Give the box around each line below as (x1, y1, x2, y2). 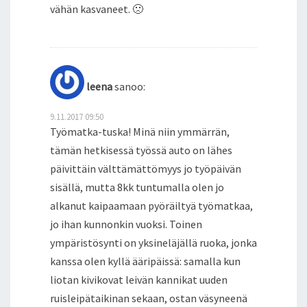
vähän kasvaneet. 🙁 (50, 1, 143, 16)
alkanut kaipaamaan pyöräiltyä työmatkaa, (50, 198, 253, 212)
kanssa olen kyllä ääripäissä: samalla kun (50, 254, 241, 268)
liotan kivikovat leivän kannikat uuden (50, 272, 228, 286)
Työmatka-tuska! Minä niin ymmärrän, (50, 124, 230, 138)
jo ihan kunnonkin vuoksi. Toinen (50, 217, 202, 231)
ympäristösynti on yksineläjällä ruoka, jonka (50, 235, 257, 249)
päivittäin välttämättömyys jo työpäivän (50, 161, 241, 175)
